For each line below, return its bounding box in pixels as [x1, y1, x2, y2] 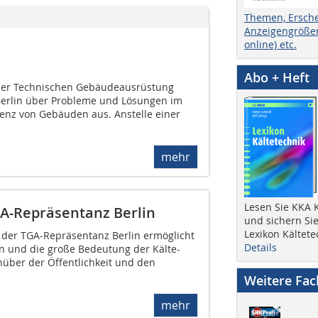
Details [244, 240, 277, 254]
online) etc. [244, 37, 297, 51]
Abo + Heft [244, 68, 309, 86]
